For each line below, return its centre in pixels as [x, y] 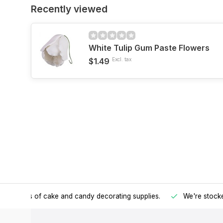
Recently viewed [69, 9]
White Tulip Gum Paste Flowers [149, 48]
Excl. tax [122, 59]
